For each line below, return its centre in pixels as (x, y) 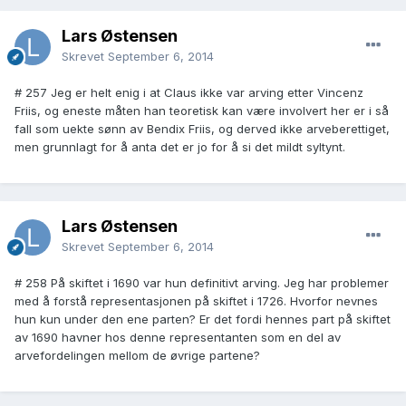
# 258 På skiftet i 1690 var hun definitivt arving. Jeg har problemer (202, 283)
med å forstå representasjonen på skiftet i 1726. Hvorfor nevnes (196, 301)
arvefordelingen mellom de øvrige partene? (137, 356)
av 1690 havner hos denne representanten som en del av (178, 338)
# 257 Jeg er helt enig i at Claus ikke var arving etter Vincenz (189, 93)
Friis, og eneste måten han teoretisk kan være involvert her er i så (202, 111)
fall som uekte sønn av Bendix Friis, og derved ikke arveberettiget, (202, 129)
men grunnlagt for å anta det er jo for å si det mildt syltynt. (180, 147)
